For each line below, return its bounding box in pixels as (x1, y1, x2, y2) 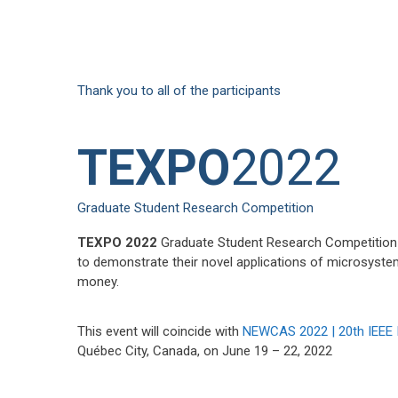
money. (77, 273, 119, 290)
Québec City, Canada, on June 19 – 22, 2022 (77, 342, 332, 359)
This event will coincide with (77, 322, 243, 339)
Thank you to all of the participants (77, 82, 281, 99)
